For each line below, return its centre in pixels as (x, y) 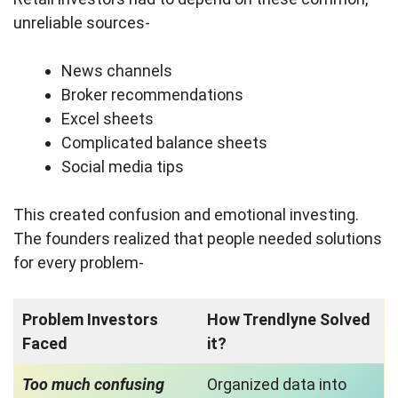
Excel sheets (107, 119)
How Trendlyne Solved (289, 320)
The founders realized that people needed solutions (198, 239)
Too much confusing (93, 385)
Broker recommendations (152, 95)
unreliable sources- (82, 23)
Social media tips (123, 167)
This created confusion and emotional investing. (186, 215)
